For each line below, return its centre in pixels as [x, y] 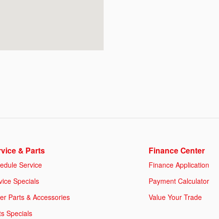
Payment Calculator [179, 181]
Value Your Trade [175, 197]
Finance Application [179, 164]
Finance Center [177, 150]
